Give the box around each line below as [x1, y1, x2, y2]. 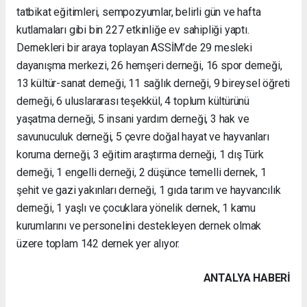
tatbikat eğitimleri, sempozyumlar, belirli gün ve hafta [16, 5, 261, 19]
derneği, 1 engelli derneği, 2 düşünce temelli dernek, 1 [16, 165, 267, 179]
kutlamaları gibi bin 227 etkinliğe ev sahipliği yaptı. [16, 23, 249, 36]
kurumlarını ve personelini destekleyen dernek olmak [16, 219, 262, 232]
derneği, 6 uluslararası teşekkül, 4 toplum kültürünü [16, 94, 250, 108]
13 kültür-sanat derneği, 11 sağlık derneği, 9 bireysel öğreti [16, 76, 291, 90]
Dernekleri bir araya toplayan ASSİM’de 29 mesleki [16, 40, 252, 54]
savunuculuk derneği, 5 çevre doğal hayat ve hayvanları [16, 130, 269, 143]
